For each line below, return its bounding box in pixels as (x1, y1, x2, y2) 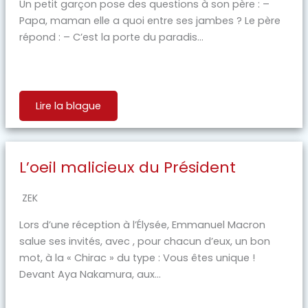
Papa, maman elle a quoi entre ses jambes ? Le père (19, 13, 280, 27)
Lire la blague (35, 98, 101, 113)
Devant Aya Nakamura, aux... (19, 267, 161, 281)
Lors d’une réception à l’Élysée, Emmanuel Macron (19, 217, 265, 232)
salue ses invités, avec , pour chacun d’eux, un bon (19, 234, 270, 248)
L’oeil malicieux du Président (19, 156, 236, 178)
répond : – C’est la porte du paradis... (19, 30, 203, 44)
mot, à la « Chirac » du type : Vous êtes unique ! (19, 250, 255, 265)
